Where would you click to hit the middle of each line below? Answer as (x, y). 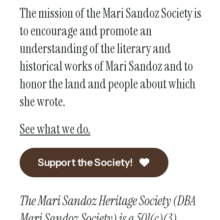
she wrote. (42, 102)
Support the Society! (86, 163)
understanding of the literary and (95, 49)
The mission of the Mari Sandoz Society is (110, 14)
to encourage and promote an (86, 31)
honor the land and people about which (108, 84)
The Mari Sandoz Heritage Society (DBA (108, 201)
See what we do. (55, 129)
